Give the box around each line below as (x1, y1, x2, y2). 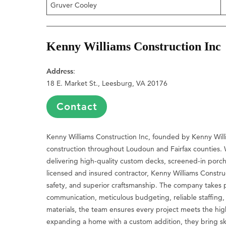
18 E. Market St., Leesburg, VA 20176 (46, 79, 168, 88)
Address (46, 67, 74, 76)
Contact (56, 100, 97, 113)
